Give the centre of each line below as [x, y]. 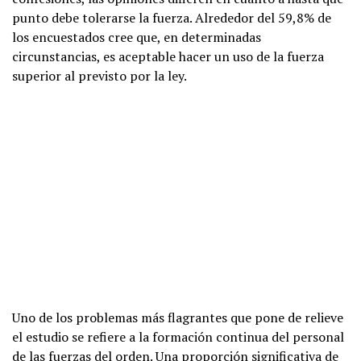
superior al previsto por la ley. [100, 75]
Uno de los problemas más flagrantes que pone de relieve [178, 317]
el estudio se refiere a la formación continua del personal [178, 336]
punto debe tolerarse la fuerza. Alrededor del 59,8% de [172, 17]
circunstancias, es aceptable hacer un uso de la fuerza [168, 56]
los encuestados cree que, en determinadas [137, 37]
